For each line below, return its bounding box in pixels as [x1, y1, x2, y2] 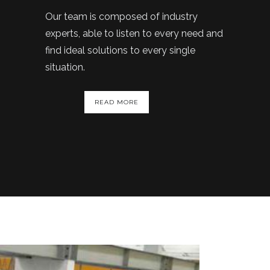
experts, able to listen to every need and [45, 28, 223, 39]
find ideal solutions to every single [45, 45, 195, 56]
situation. [45, 61, 85, 73]
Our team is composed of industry [45, 11, 198, 22]
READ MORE [95, 98, 139, 106]
